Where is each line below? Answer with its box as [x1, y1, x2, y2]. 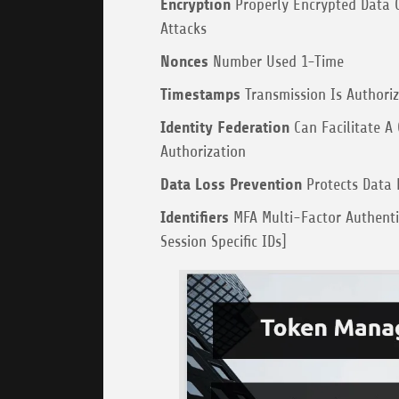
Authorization [160, 142, 246, 161]
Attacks [160, 20, 207, 38]
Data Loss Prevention [160, 175, 302, 194]
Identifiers [160, 208, 229, 227]
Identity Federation [160, 118, 289, 137]
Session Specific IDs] [160, 232, 287, 251]
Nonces [160, 53, 208, 71]
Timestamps [160, 85, 240, 104]
